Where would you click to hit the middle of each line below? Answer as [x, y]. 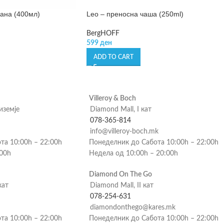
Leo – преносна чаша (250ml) [135, 14]
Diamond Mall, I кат [120, 109]
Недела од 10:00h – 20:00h [133, 153]
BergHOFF [103, 33]
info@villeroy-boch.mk [124, 131]
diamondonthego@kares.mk [132, 207]
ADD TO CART [113, 57]
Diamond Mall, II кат [121, 185]
